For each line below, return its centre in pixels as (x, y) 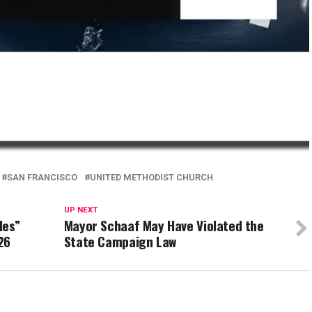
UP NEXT (80, 210)
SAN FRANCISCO (42, 178)
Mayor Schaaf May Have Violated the (164, 226)
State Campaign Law (120, 242)
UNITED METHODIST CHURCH (151, 178)
